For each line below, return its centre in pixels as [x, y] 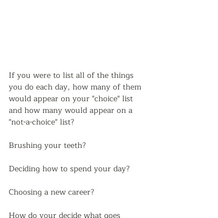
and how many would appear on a [72, 110]
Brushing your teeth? [47, 145]
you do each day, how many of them [76, 87]
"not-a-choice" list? [43, 122]
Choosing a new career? [54, 192]
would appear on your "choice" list [72, 99]
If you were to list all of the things [72, 75]
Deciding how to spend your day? [69, 169]
